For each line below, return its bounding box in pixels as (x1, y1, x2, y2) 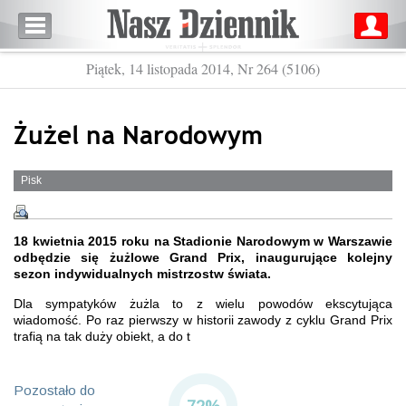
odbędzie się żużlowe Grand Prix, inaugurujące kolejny (14, 250, 392, 265)
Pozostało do (14, 382, 95, 398)
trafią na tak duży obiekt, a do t (14, 329, 190, 343)
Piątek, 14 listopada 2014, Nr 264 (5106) (86, 59, 320, 78)
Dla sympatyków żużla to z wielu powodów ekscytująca (14, 296, 392, 311)
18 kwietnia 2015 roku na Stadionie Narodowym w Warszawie (14, 234, 392, 248)
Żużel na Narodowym (14, 118, 263, 150)
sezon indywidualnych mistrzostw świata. (14, 266, 271, 281)
